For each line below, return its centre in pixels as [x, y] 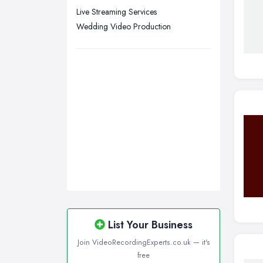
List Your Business [149, 225]
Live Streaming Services [117, 12]
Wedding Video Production [124, 27]
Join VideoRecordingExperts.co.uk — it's [144, 243]
